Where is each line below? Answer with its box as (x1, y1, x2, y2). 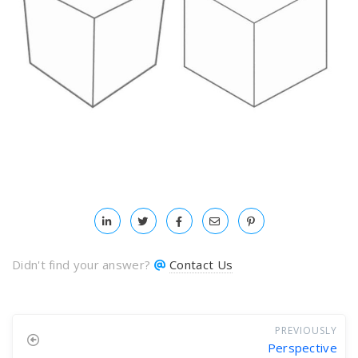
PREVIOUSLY (275, 323, 337, 337)
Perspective (267, 339, 337, 356)
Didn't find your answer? (12, 256, 154, 272)
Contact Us (169, 256, 233, 272)
